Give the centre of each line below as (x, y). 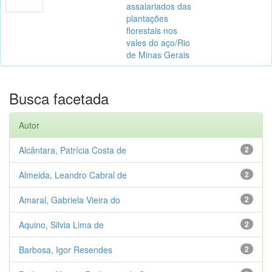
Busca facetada (59, 98)
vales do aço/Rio (158, 42)
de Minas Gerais (158, 54)
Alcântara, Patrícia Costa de (73, 150)
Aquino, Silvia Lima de (61, 224)
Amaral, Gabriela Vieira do (70, 199)
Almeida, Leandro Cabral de (73, 175)
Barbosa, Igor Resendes (66, 249)
